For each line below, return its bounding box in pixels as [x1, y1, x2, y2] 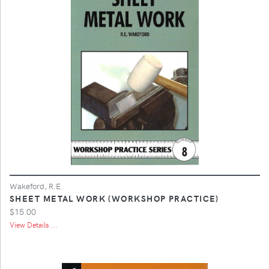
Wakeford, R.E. [10, 180, 63, 191]
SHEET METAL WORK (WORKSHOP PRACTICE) [10, 192, 219, 204]
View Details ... [10, 219, 58, 229]
